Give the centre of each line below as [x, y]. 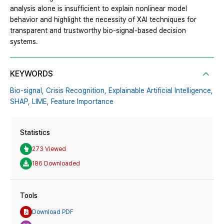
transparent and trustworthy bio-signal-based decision [98, 31]
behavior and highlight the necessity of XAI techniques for [103, 20]
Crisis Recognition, [76, 91]
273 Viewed [49, 149]
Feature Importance [82, 102]
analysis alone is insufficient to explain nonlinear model [98, 9]
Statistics [35, 133]
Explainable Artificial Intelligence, [161, 91]
